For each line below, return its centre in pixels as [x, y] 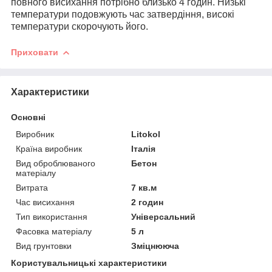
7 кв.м [144, 187]
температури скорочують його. [80, 26]
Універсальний [164, 216]
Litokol [146, 134]
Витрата [32, 187]
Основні [28, 117]
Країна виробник [49, 148]
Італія [144, 148]
